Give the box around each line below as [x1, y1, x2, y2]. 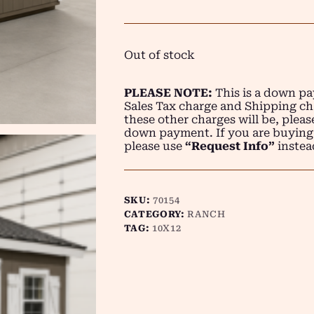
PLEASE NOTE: [123, 86, 212, 100]
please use [123, 139, 185, 153]
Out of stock [123, 48, 195, 62]
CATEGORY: [123, 209, 188, 219]
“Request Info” [184, 139, 275, 153]
